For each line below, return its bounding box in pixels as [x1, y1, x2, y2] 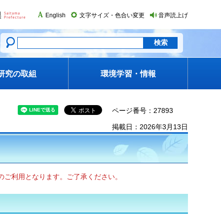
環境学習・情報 [100, 70, 156, 78]
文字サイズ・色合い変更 [79, 12, 145, 19]
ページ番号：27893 [112, 107, 173, 114]
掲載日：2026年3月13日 [112, 123, 188, 131]
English [45, 12, 66, 19]
